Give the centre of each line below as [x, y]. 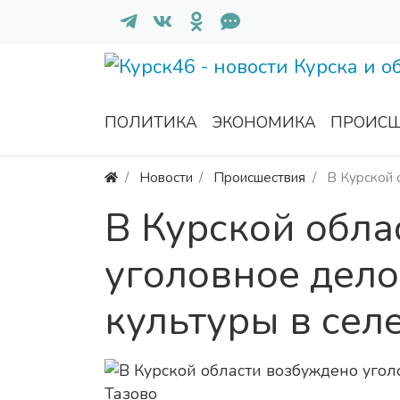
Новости [166, 178]
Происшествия [260, 178]
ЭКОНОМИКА [264, 123]
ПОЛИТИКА [151, 123]
